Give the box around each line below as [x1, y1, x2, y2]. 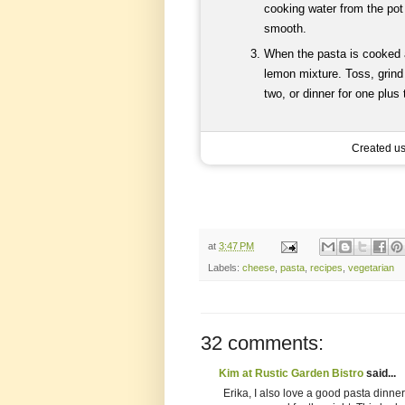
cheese [242, 262, 275, 274]
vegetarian [348, 262, 394, 274]
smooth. [264, 21, 306, 35]
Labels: [208, 262, 242, 274]
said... [363, 367, 396, 381]
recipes [310, 262, 343, 274]
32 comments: [201, 332, 324, 355]
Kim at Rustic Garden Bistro [219, 367, 363, 381]
